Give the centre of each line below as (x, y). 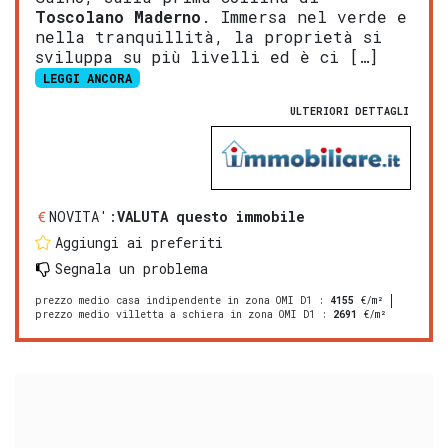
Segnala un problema (131, 269)
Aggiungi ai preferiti (139, 243)
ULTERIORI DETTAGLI (349, 112)
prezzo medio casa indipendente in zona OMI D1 (173, 301)
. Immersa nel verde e (304, 17)
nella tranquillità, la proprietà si (208, 37)
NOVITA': (83, 217)
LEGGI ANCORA (87, 78)
